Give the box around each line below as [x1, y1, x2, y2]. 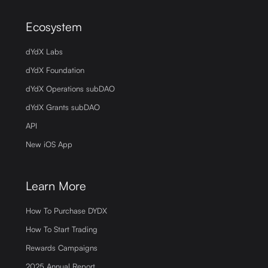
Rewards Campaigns [26, 243, 98, 253]
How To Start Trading [26, 224, 98, 234]
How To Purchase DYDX [26, 206, 108, 216]
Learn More [26, 178, 87, 194]
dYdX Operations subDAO [26, 84, 115, 94]
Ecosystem [26, 19, 83, 35]
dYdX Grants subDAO [26, 102, 100, 112]
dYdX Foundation [26, 65, 85, 75]
